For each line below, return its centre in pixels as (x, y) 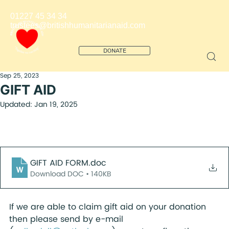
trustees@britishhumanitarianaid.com (78, 25)
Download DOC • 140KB (71, 174)
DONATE (114, 50)
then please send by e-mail (67, 219)
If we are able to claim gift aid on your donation (109, 207)
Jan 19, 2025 (56, 105)
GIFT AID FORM (59, 163)
